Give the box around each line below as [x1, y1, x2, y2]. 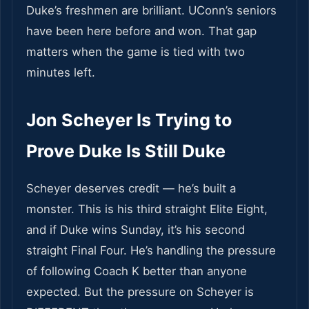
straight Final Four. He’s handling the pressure [26, 243, 276, 258]
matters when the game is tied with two [26, 45, 245, 59]
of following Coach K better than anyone [26, 264, 247, 279]
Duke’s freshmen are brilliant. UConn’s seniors [26, 3, 277, 18]
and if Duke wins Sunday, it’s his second [26, 223, 245, 237]
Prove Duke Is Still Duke [26, 141, 226, 162]
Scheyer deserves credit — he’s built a [26, 181, 236, 196]
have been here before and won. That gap [26, 24, 257, 39]
